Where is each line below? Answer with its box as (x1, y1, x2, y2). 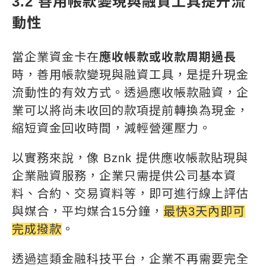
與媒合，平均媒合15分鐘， (12, 205, 163, 218)
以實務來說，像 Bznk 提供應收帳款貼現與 (12, 151, 248, 165)
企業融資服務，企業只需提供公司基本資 (12, 169, 236, 183)
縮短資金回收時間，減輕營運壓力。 (12, 122, 211, 135)
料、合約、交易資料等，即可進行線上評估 (12, 187, 249, 201)
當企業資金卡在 (12, 50, 99, 64)
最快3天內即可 (163, 205, 245, 218)
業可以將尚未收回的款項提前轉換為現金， (12, 104, 249, 118)
